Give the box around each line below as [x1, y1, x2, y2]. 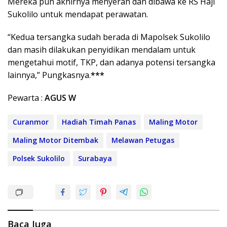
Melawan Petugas [111, 135, 174, 145]
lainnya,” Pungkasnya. [8, 69, 91, 81]
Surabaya [78, 154, 112, 164]
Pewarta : [8, 92, 45, 104]
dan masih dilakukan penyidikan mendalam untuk [8, 44, 196, 56]
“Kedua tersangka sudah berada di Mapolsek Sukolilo [8, 31, 210, 43]
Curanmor [13, 117, 49, 127]
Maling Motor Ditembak [13, 135, 98, 145]
